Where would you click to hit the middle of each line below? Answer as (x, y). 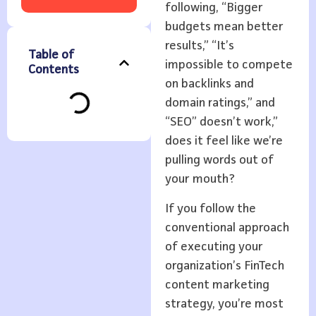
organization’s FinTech (224, 266)
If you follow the (210, 208)
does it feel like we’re (224, 141)
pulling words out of (219, 160)
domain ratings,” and (220, 103)
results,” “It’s (199, 46)
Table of (51, 55)
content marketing (217, 285)
